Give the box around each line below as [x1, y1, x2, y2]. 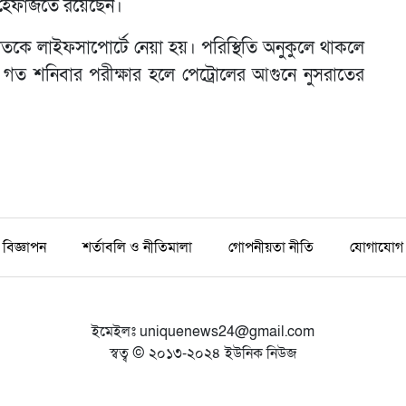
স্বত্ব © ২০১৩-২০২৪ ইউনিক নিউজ [110, 343, 296, 364]
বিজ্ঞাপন [3, 237, 46, 258]
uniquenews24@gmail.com [140, 322, 314, 343]
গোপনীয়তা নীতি [228, 237, 314, 258]
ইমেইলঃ [92, 322, 140, 343]
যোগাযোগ [350, 237, 403, 258]
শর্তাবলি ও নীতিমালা [82, 237, 192, 258]
